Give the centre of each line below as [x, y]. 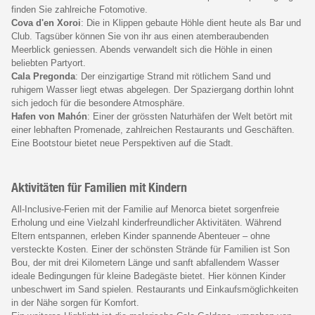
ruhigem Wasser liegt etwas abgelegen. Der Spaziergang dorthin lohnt [153, 89]
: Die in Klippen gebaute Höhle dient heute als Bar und [191, 22]
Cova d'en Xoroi [46, 22]
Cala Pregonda [43, 76]
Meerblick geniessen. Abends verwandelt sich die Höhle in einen [142, 49]
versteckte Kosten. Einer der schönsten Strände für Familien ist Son [150, 249]
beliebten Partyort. [49, 63]
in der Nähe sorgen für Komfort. [75, 302]
